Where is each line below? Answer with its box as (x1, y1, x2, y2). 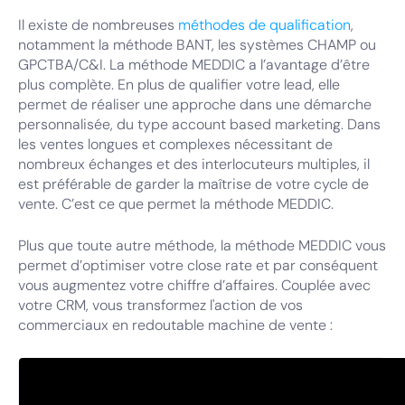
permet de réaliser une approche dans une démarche (18, 95, 372, 114)
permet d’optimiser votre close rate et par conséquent (18, 256, 378, 275)
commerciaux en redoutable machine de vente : (18, 316, 333, 334)
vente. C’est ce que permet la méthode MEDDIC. (18, 194, 334, 213)
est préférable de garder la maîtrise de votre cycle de (18, 174, 369, 193)
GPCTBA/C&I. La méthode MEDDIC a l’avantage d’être (18, 55, 370, 74)
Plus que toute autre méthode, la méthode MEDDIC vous (18, 236, 386, 255)
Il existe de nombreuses (18, 15, 178, 34)
